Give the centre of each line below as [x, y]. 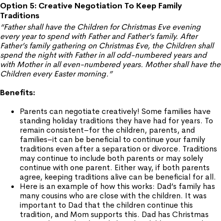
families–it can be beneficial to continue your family [112, 139]
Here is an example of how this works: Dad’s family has [117, 186]
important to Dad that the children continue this [106, 205]
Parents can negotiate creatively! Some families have [115, 111]
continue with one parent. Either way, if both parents [115, 167]
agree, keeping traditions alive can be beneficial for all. [118, 177]
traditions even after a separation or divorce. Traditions [118, 149]
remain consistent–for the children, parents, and [107, 130]
